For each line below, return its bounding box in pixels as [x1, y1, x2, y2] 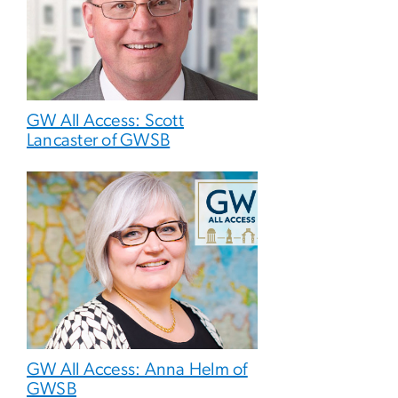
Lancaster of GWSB [27, 131, 171, 150]
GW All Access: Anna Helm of [27, 361, 248, 379]
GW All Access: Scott [27, 112, 184, 131]
